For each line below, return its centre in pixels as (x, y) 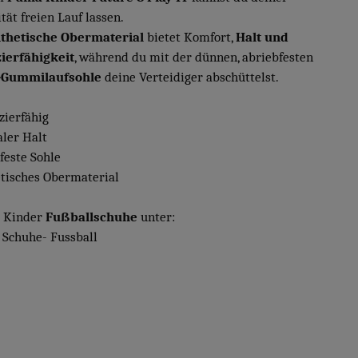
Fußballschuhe (90, 217)
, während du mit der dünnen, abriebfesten (194, 57)
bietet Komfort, (190, 37)
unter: (156, 217)
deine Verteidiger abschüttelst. (190, 77)
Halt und (262, 37)
